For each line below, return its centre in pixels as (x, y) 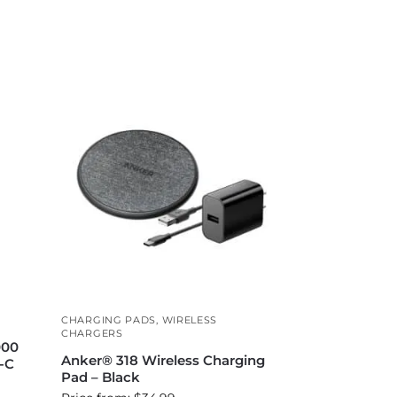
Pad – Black (101, 377)
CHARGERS (92, 333)
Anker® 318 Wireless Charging (163, 360)
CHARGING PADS (109, 319)
